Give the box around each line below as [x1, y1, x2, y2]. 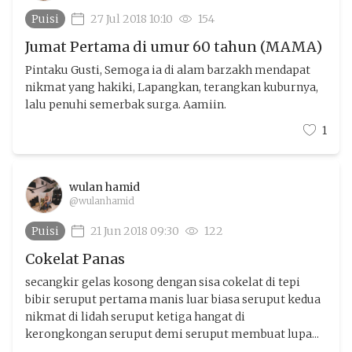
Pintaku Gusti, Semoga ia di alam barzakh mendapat [25, 63, 310, 77]
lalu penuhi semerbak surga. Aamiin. [25, 97, 226, 112]
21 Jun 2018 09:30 [90, 224, 179, 238]
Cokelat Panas [25, 250, 125, 268]
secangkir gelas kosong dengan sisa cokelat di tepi [25, 275, 300, 289]
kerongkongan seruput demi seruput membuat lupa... [25, 327, 319, 341]
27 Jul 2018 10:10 [90, 12, 173, 26]
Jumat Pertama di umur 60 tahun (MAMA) [25, 38, 322, 56]
